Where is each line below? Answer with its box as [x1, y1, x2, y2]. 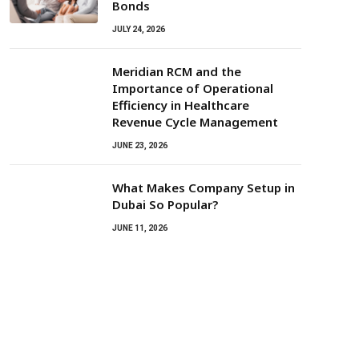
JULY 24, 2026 [112, 25, 165, 34]
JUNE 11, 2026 [112, 224, 167, 232]
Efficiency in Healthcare [112, 97, 249, 113]
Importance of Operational [112, 80, 273, 96]
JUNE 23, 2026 [112, 141, 167, 150]
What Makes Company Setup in [112, 179, 295, 196]
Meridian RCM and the [112, 63, 241, 79]
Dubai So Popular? [112, 196, 218, 212]
